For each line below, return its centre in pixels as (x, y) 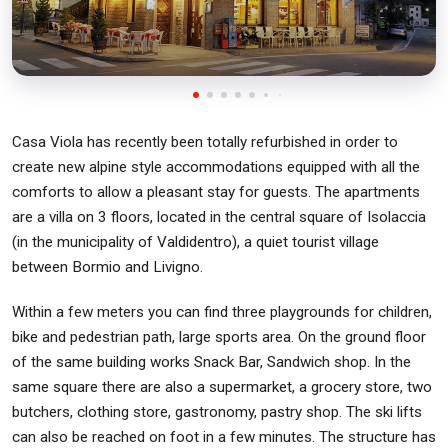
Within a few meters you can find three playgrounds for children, (222, 312)
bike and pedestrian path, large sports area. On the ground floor (219, 337)
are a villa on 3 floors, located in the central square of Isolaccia (219, 217)
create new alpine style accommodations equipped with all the (216, 167)
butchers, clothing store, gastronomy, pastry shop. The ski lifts (217, 412)
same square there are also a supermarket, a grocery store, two (222, 387)
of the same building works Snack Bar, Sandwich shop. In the (211, 362)
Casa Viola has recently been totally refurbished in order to (205, 142)
